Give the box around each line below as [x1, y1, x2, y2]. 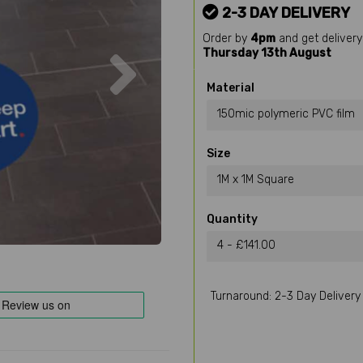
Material [207, 81, 254, 95]
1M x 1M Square [217, 173, 294, 186]
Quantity [207, 212, 258, 226]
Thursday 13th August [203, 46, 331, 60]
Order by [203, 32, 250, 45]
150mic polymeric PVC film [217, 107, 355, 121]
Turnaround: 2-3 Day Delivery [211, 289, 361, 303]
